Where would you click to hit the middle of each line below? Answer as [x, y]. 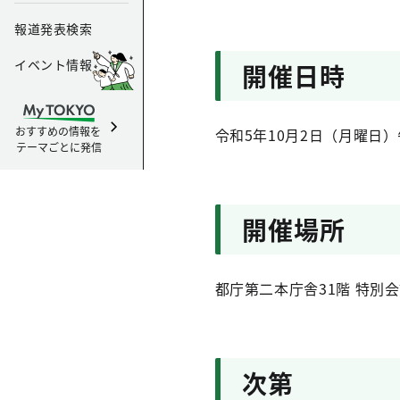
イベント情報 [54, 64]
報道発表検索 [54, 29]
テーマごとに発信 [59, 147]
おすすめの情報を [59, 131]
